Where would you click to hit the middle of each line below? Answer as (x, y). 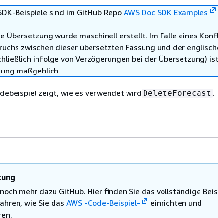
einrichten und (175, 203)
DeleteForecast (177, 93)
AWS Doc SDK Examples (166, 12)
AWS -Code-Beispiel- (103, 203)
